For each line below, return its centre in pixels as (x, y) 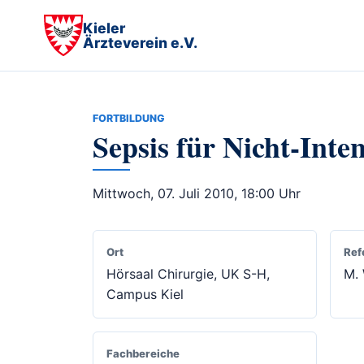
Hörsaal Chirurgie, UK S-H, (188, 274)
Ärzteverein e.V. (140, 42)
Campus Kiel (145, 295)
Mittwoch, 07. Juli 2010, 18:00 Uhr (197, 194)
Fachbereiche (143, 354)
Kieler (104, 28)
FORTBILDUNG (129, 118)
